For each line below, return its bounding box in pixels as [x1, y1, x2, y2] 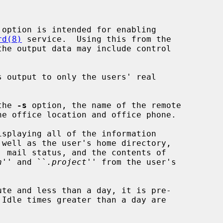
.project [47, 157, 87, 167]
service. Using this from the [22, 34, 171, 44]
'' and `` [2, 157, 47, 167]
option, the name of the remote [27, 100, 181, 110]
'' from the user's [87, 157, 176, 167]
